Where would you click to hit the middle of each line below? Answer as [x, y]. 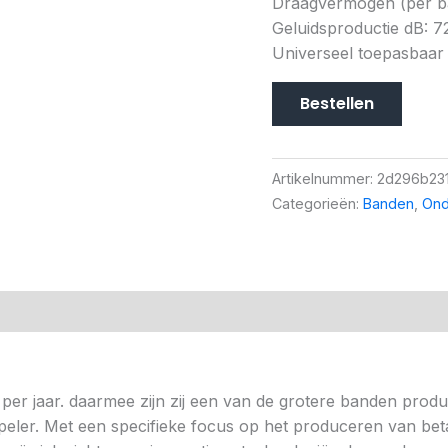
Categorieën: [317, 203]
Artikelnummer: [324, 178]
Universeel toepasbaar [358, 52]
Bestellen [337, 103]
